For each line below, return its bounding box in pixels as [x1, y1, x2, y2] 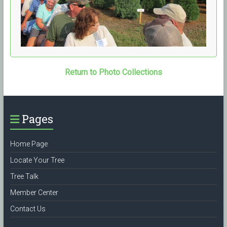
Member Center [10, 188, 58, 197]
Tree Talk [10, 172, 39, 180]
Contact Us [10, 204, 46, 213]
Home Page [10, 139, 48, 148]
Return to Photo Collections [64, 67, 162, 77]
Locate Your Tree [10, 156, 64, 164]
